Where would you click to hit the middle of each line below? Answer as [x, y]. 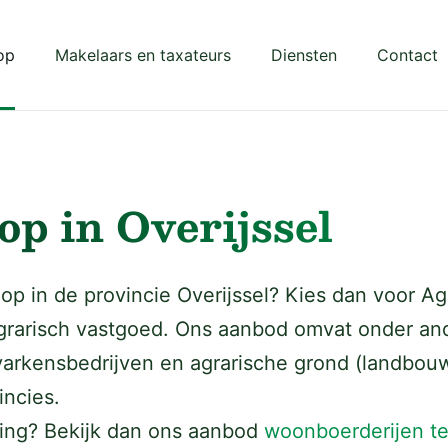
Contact [407, 54]
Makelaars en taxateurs [142, 54]
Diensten [303, 54]
